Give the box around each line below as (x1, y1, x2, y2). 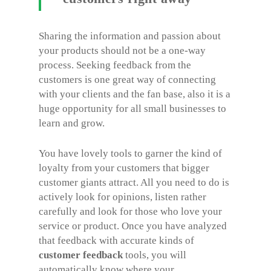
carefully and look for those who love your (39, 205, 222, 217)
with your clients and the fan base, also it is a (39, 88, 230, 100)
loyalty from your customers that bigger (39, 162, 209, 174)
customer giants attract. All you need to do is (39, 176, 229, 188)
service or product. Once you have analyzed (39, 220, 227, 232)
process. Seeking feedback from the (39, 59, 191, 71)
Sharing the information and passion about (39, 30, 221, 42)
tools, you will (123, 249, 186, 261)
